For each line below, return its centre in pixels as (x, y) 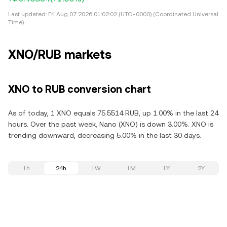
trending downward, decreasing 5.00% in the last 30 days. (105, 135)
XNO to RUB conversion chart (80, 89)
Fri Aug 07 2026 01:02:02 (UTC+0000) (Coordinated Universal (133, 14)
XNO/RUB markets (60, 55)
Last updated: (27, 14)
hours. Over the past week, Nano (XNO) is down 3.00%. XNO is (111, 124)
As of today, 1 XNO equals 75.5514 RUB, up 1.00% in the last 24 (113, 113)
